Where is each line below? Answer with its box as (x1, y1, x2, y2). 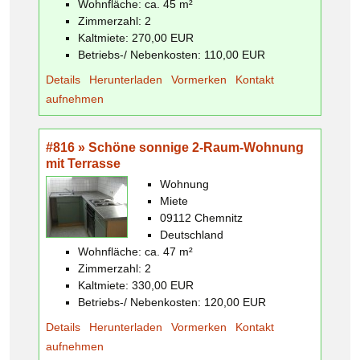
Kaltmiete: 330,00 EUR (78, 278, 194, 292)
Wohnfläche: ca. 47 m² (78, 244, 193, 258)
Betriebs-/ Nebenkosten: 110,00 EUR (78, 47, 265, 61)
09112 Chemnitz (160, 211, 243, 224)
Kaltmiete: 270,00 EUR (78, 31, 194, 44)
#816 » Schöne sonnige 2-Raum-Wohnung (46, 140, 304, 154)
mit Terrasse (46, 156, 121, 170)
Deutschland (160, 227, 223, 241)
